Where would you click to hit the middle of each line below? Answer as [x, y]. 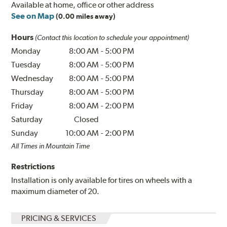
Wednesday [32, 78]
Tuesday [26, 64]
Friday [22, 105]
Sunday [25, 133]
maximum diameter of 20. [55, 191]
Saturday [27, 119]
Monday [26, 51]
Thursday [28, 92]
